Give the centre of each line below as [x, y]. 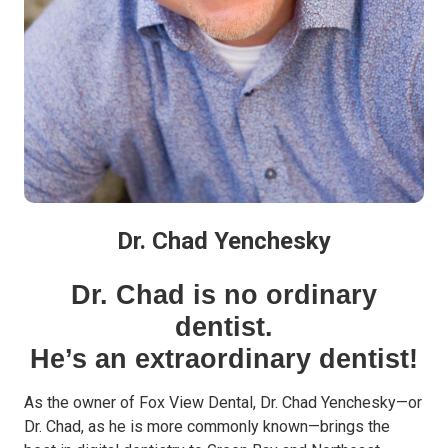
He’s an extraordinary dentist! [224, 358]
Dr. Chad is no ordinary [224, 294]
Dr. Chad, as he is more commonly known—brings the [207, 426]
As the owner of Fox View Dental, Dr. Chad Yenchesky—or [223, 402]
